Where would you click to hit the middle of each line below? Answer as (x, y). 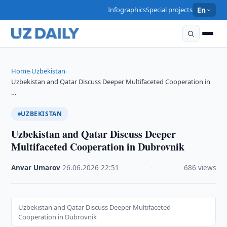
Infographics (127, 10)
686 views (200, 168)
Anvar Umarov (36, 168)
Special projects (169, 10)
